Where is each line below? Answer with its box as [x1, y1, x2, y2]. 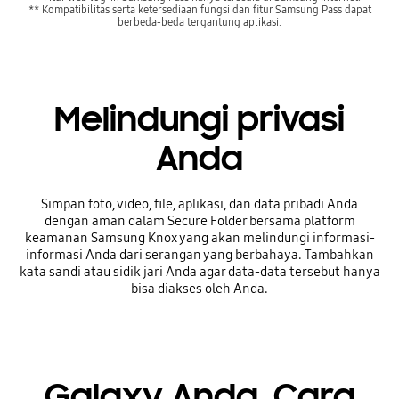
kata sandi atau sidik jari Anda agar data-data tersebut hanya [19, 263, 380, 280]
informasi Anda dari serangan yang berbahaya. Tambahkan [25, 246, 374, 263]
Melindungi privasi [54, 97, 345, 141]
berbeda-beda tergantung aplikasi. [118, 15, 281, 29]
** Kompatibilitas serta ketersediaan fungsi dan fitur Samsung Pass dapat [28, 3, 371, 17]
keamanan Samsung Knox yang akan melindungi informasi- [24, 229, 375, 246]
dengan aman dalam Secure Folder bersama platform [44, 212, 355, 229]
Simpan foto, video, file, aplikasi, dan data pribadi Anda [41, 195, 358, 212]
